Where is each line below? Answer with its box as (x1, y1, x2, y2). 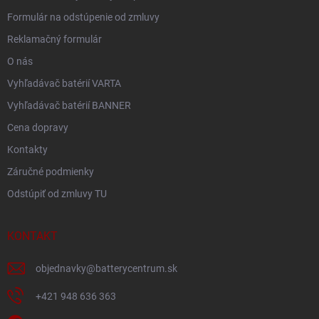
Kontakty (7, 143, 48, 155)
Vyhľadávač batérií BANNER (7, 99, 131, 111)
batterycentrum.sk (95, 262, 177, 274)
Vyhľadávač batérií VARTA (7, 77, 121, 89)
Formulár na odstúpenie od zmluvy (7, 11, 159, 23)
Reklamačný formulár (7, 33, 102, 45)
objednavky (36, 262, 86, 274)
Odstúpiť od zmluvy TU (7, 187, 107, 199)
